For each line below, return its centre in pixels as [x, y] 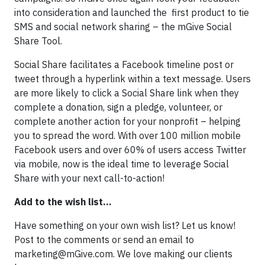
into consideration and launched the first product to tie [132, 12]
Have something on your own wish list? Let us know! [125, 225]
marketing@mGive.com [64, 254]
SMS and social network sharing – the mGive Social [123, 27]
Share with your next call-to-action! [89, 178]
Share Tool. [38, 41]
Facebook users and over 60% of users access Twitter [130, 150]
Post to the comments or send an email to [104, 240]
